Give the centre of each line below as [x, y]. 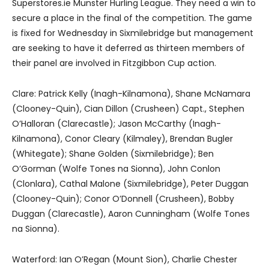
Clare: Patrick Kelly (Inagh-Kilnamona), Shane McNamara [131, 94]
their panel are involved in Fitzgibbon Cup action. [114, 63]
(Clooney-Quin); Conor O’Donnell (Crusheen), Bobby [123, 199]
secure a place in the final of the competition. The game [132, 18]
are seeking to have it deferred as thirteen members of [128, 48]
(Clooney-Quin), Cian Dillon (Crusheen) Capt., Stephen [128, 109]
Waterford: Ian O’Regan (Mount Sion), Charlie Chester [125, 260]
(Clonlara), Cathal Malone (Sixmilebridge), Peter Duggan [130, 184]
